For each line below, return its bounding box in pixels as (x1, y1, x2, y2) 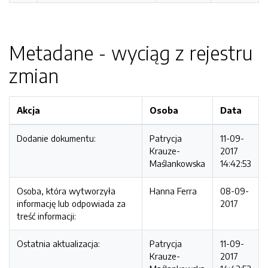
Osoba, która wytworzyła (17, 185, 115, 196)
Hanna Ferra (150, 185, 197, 196)
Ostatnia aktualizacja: (17, 238, 100, 249)
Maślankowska (150, 158, 205, 169)
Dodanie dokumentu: (17, 133, 96, 144)
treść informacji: (17, 211, 76, 221)
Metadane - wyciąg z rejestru (9, 41, 252, 65)
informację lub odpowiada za (17, 198, 126, 209)
